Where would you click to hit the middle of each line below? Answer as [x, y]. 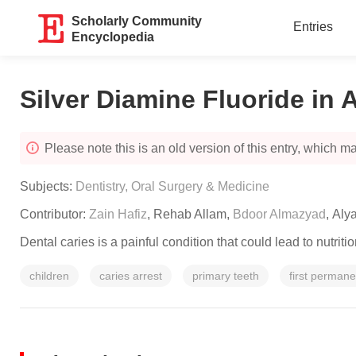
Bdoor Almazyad [279, 214]
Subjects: [48, 186]
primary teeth [226, 276]
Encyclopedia [113, 37]
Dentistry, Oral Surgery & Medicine [172, 186]
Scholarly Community [137, 21]
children [49, 276]
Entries [313, 27]
